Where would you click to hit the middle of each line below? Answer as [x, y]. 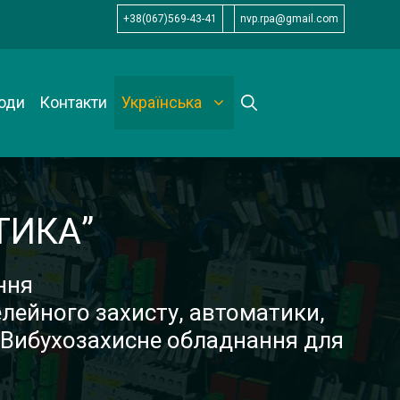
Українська [162, 103]
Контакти [73, 103]
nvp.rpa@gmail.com [289, 19]
